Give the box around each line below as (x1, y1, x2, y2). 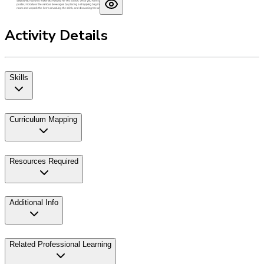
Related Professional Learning (9, 239, 111, 249)
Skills (9, 73, 28, 82)
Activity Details (5, 26, 108, 45)
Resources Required (9, 156, 78, 166)
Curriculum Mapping (9, 114, 77, 124)
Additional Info (9, 198, 58, 207)
